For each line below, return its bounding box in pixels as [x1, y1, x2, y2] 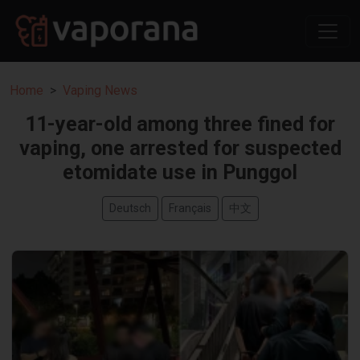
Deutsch [108, 202, 151, 215]
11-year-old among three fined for [25, 112, 335, 137]
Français [168, 202, 211, 215]
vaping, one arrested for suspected [18, 137, 342, 161]
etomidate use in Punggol [63, 161, 297, 185]
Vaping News [63, 83, 137, 99]
